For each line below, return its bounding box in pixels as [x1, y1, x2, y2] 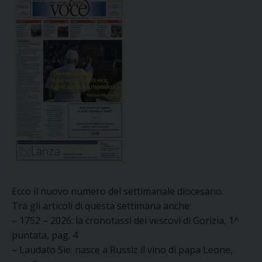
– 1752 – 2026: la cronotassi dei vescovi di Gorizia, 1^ [12, 214, 239, 227]
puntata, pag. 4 [12, 229, 78, 242]
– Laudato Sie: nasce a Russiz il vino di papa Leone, [12, 243, 233, 256]
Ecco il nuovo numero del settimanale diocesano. [12, 185, 223, 198]
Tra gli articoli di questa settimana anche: [12, 199, 191, 212]
